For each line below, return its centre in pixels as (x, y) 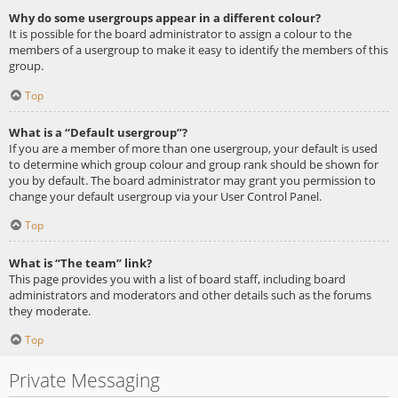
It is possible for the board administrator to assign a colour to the (180, 34)
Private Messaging (84, 380)
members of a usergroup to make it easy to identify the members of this (199, 50)
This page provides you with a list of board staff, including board (177, 279)
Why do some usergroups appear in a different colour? (165, 18)
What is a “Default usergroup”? (98, 132)
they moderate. (50, 310)
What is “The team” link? (80, 263)
